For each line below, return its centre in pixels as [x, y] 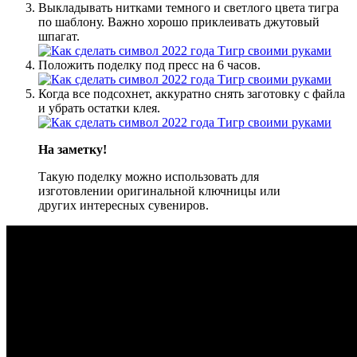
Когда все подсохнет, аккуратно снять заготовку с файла [192, 93]
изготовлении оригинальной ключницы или [159, 190]
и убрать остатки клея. [99, 108]
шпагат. [59, 36]
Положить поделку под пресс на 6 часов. [149, 65]
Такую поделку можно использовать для [149, 176]
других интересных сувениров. [124, 205]
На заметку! [73, 149]
